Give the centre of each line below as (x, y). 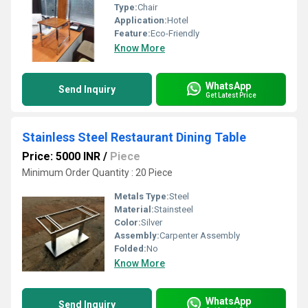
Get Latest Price (231, 95)
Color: (128, 222)
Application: (141, 20)
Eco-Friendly (175, 33)
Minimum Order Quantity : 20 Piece (97, 173)
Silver (152, 222)
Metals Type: (142, 196)
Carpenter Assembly (200, 235)
